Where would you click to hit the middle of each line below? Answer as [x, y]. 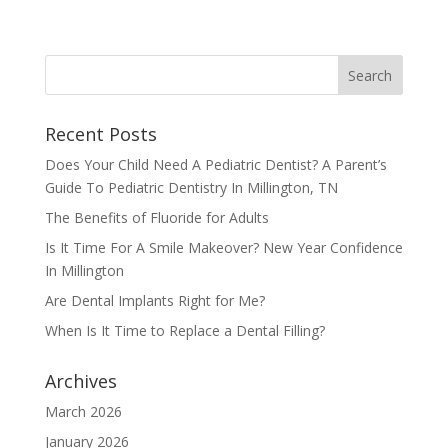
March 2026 [83, 411]
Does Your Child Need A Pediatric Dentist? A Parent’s [215, 164]
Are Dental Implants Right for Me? [154, 300]
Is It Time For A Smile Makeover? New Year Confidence [223, 247]
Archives [80, 381]
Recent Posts [100, 134]
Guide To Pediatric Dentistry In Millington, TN [191, 187]
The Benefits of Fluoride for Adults [156, 217]
